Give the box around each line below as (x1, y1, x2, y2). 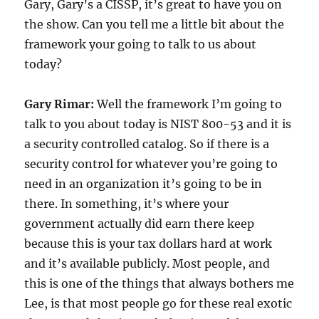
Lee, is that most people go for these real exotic (24, 296, 293, 311)
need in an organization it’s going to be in (24, 177, 263, 192)
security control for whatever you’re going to (24, 157, 278, 172)
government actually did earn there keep (24, 216, 255, 231)
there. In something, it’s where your (24, 197, 229, 211)
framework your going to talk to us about (24, 37, 257, 52)
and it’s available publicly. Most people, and (24, 256, 271, 271)
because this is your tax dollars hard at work (24, 236, 273, 251)
